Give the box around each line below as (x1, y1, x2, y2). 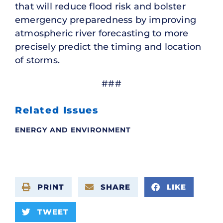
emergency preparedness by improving (15, 14, 197, 25)
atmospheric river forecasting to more (15, 27, 189, 39)
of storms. (15, 54, 60, 66)
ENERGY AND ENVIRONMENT (15, 125, 131, 134)
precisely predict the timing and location (15, 41, 202, 52)
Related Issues (15, 104, 99, 116)
